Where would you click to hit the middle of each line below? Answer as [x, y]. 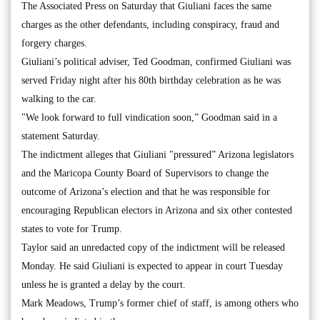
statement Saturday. [61, 136]
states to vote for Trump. [72, 229]
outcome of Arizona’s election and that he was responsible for [146, 191]
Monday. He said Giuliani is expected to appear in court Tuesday [152, 266]
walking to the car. [59, 99]
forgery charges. [54, 43]
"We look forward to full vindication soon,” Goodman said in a [149, 117]
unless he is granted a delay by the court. [104, 284]
